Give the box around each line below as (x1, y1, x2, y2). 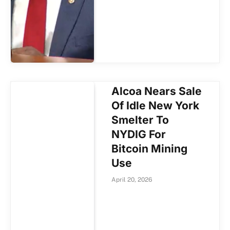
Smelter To (111, 113, 169, 126)
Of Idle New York (111, 99, 200, 112)
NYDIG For (111, 127, 166, 141)
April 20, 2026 (111, 176, 152, 183)
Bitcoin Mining (111, 142, 188, 155)
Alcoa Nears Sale (111, 84, 202, 98)
